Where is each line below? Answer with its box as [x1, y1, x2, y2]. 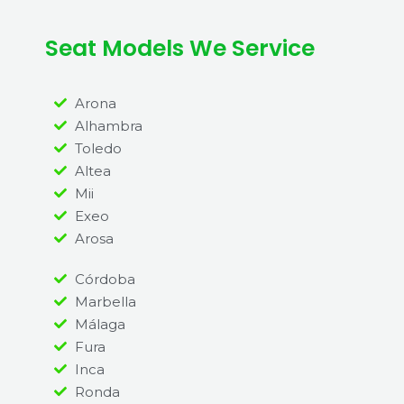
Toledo [74, 139, 122, 157]
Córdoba [74, 270, 135, 288]
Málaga [74, 315, 125, 333]
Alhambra [74, 116, 142, 134]
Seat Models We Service [45, 32, 315, 64]
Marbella [74, 292, 136, 310]
